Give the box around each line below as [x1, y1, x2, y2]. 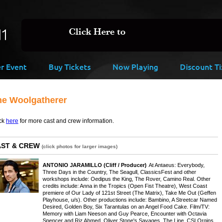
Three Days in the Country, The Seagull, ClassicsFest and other [43, 169, 196, 175]
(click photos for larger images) [42, 144, 117, 149]
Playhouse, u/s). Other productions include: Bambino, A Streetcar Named [43, 197, 217, 203]
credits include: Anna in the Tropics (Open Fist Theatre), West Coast [43, 183, 207, 189]
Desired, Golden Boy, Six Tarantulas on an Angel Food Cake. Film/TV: [43, 204, 210, 210]
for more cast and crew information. [18, 117, 114, 124]
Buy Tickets [49, 61, 91, 72]
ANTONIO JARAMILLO [43, 162, 104, 168]
